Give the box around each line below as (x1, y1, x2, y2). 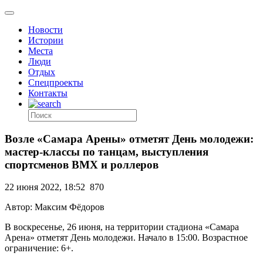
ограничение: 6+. (5, 243, 73, 254)
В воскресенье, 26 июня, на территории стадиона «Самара (5, 222, 239, 232)
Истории (28, 35, 63, 45)
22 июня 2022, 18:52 (5, 182, 85, 193)
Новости (28, 25, 63, 35)
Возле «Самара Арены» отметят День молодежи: (5, 132, 254, 145)
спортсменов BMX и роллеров (5, 158, 159, 171)
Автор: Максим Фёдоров (5, 202, 104, 213)
